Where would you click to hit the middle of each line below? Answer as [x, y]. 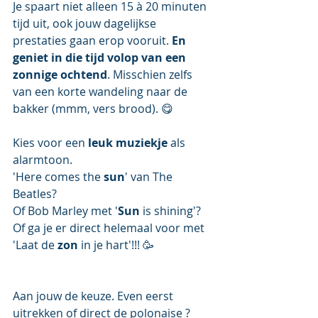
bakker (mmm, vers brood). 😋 [93, 108]
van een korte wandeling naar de [102, 91]
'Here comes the [58, 176]
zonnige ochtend [60, 74]
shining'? [179, 210]
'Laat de [35, 245]
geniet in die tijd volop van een [101, 57]
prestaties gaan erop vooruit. [92, 40]
